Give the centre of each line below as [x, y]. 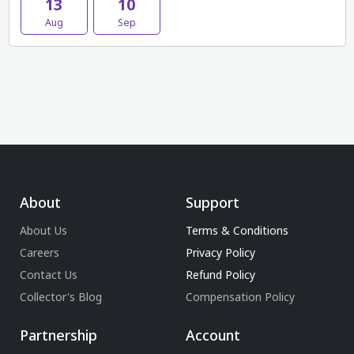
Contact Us [48, 274]
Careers [39, 252]
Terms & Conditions [237, 230]
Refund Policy [220, 274]
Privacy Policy [220, 252]
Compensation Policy [240, 296]
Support [212, 202]
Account [213, 335]
